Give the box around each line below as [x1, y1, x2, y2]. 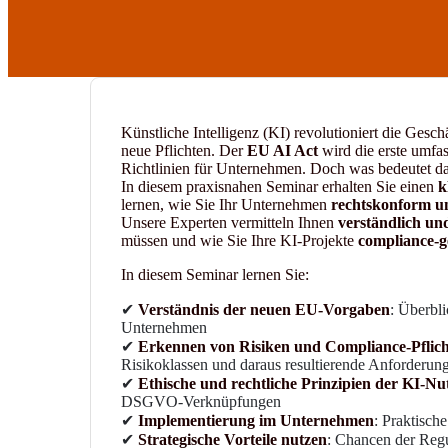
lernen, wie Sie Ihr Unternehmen [120, 195, 331, 213]
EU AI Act [246, 141, 318, 159]
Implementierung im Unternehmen [137, 411, 374, 429]
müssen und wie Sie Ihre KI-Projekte [120, 231, 358, 249]
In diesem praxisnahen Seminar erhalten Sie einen [120, 177, 438, 195]
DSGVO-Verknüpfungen [120, 392, 281, 410]
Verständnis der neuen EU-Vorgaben [137, 300, 390, 318]
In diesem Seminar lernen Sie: [120, 265, 309, 283]
